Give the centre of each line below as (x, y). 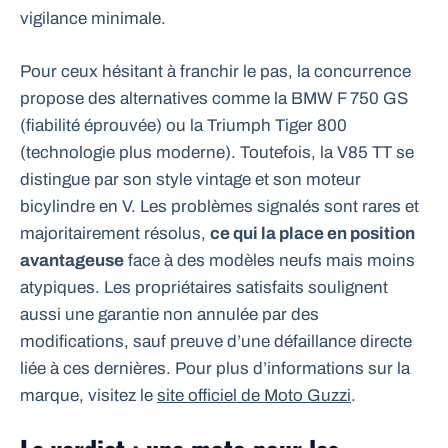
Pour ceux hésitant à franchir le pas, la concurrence (215, 71)
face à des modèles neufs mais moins (269, 260)
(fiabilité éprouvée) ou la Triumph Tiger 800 (183, 125)
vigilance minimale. (93, 19)
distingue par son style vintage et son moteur (190, 179)
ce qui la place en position (312, 233)
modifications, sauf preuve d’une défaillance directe (216, 341)
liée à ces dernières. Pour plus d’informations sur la (215, 368)
